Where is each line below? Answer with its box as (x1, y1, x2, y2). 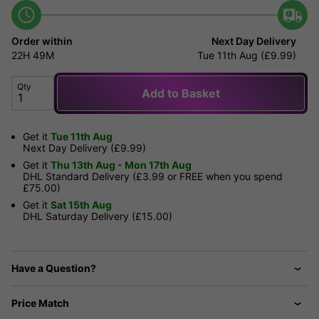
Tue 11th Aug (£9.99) (197, 49, 296, 62)
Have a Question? (11, 262, 96, 275)
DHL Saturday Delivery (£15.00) (23, 210, 172, 223)
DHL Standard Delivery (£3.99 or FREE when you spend (23, 170, 283, 183)
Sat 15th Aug (51, 199, 112, 211)
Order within (11, 35, 73, 48)
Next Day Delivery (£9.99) (23, 142, 146, 155)
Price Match (11, 297, 69, 310)
